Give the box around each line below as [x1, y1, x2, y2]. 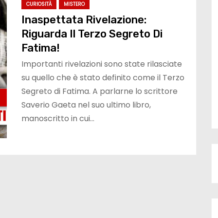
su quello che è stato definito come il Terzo [21, 72, 184, 84]
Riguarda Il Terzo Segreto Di [21, 27, 163, 41]
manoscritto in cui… [21, 113, 94, 125]
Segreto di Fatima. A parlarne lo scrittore [21, 86, 178, 97]
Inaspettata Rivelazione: [21, 13, 146, 27]
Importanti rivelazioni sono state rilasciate [21, 58, 182, 70]
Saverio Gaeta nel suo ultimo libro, [21, 99, 151, 111]
